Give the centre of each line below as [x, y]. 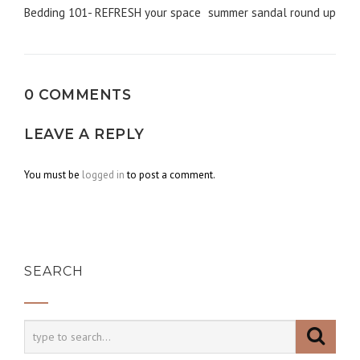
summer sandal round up [272, 12]
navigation [87, 36]
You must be [53, 175]
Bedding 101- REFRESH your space [112, 12]
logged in [103, 175]
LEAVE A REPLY [84, 134]
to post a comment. [170, 175]
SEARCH [54, 271]
